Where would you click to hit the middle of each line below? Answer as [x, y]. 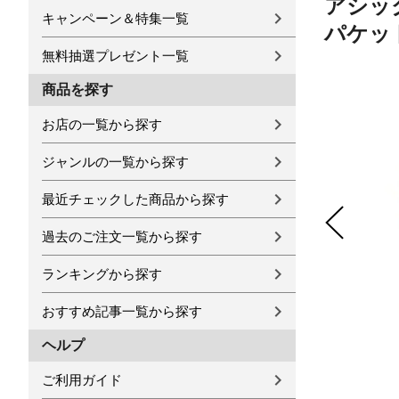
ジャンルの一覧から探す [115, 162]
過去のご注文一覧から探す [122, 236]
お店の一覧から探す [102, 124]
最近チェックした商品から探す [135, 199]
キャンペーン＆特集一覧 [115, 18]
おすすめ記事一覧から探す [122, 311]
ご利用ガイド [82, 380]
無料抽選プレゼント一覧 [115, 56]
